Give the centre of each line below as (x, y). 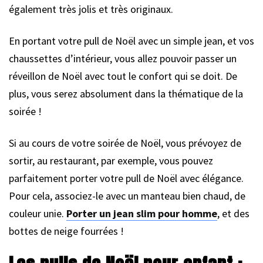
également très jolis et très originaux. (91, 9)
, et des (233, 213)
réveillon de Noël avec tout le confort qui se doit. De (123, 76)
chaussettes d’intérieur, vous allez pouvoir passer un (123, 58)
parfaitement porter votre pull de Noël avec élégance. (126, 178)
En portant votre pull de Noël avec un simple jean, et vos (131, 41)
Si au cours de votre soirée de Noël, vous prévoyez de (125, 143)
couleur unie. (38, 213)
